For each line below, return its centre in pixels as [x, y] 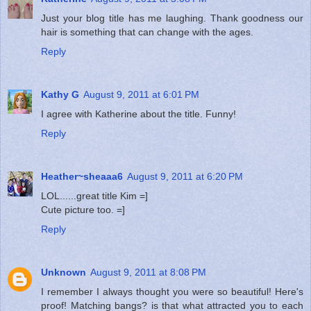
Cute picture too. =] [83, 209]
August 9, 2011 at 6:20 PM [185, 176]
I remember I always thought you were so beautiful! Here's [172, 291]
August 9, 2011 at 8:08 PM [148, 272]
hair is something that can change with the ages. [147, 32]
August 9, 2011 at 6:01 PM [141, 94]
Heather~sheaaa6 [82, 176]
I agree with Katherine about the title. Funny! [138, 114]
